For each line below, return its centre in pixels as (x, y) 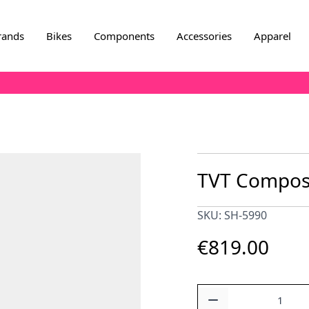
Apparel (272, 36)
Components (124, 36)
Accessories (204, 36)
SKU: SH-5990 (232, 215)
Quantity (217, 292)
